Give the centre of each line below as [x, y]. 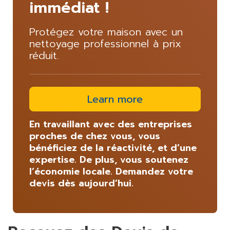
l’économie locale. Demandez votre [111, 171]
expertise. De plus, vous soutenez [109, 159]
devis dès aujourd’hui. [81, 183]
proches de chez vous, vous [95, 136]
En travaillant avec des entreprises [111, 124]
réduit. [44, 55]
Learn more [115, 99]
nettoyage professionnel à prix [105, 43]
